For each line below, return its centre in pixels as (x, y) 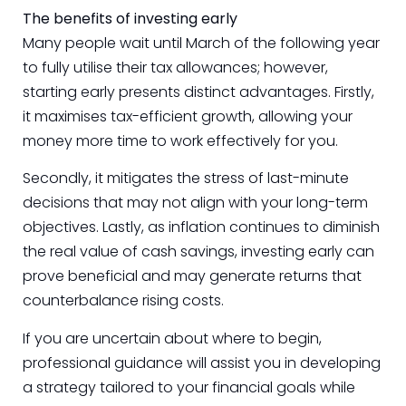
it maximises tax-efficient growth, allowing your (188, 116)
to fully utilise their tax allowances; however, (175, 67)
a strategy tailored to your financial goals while (189, 387)
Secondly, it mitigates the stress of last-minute (186, 179)
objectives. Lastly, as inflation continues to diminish (201, 227)
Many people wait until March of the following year (201, 43)
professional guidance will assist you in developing (202, 362)
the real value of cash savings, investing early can (198, 252)
